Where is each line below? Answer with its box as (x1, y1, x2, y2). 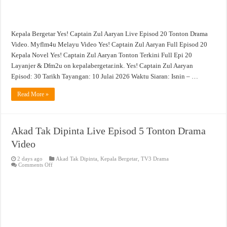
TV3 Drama (141, 155, 169, 162)
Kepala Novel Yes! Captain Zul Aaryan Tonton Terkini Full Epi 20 (11, 51, 193, 59)
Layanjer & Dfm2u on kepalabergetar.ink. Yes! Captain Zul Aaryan (11, 61, 194, 69)
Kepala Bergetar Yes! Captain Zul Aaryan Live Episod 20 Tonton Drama (11, 29, 208, 37)
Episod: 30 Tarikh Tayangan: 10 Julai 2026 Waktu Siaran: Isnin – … (11, 72, 199, 80)
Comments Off (18, 161, 53, 168)
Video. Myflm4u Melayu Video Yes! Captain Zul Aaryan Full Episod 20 (11, 40, 208, 48)
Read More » (17, 90, 49, 98)
